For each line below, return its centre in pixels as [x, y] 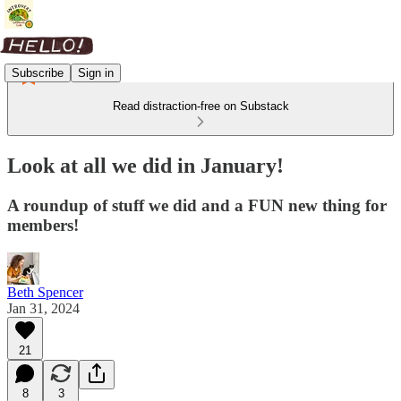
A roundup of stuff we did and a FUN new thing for [197, 205]
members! [43, 225]
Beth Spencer [45, 292]
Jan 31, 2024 [43, 308]
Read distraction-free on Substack [200, 106]
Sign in [96, 73]
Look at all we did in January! [145, 165]
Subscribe [38, 73]
